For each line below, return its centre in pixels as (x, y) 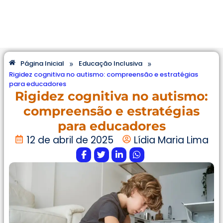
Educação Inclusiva (111, 64)
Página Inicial (42, 64)
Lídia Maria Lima (171, 140)
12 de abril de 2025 (70, 140)
